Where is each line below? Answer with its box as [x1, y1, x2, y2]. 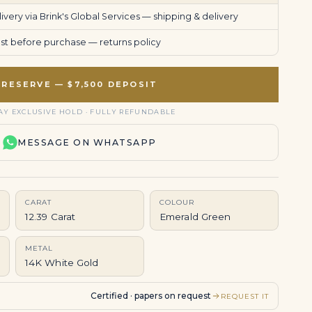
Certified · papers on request [90, 290, 211, 301]
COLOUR [159, 198, 194, 207]
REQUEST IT [220, 291, 269, 301]
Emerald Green [159, 211, 231, 222]
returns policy [99, 37, 161, 47]
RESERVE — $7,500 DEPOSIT [1, 79, 158, 89]
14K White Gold [24, 257, 99, 268]
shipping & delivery [153, 11, 238, 22]
